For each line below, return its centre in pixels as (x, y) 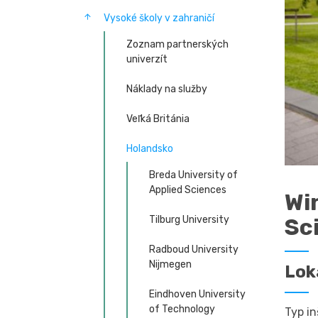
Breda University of (193, 175)
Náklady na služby (166, 89)
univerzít (147, 59)
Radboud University (193, 250)
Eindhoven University (197, 294)
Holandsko (149, 149)
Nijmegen (170, 264)
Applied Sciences (187, 190)
